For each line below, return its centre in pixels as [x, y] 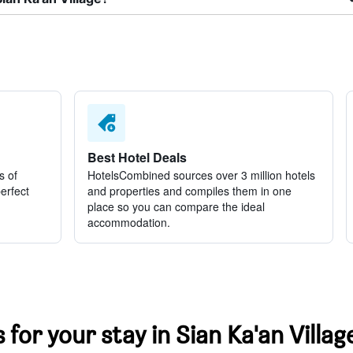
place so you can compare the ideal [176, 206]
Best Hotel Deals [137, 157]
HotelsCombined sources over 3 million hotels [201, 175]
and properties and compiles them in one [189, 191]
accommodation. [128, 222]
